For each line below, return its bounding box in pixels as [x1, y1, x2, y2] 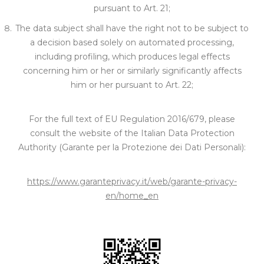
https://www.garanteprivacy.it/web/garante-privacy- [27, 176, 237, 187]
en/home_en [105, 190, 159, 201]
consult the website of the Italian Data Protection [29, 128, 235, 138]
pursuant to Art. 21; [94, 3, 170, 14]
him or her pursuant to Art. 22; [71, 80, 193, 90]
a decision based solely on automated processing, [30, 37, 234, 48]
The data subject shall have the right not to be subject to [15, 23, 249, 34]
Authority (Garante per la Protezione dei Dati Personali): [18, 142, 246, 153]
